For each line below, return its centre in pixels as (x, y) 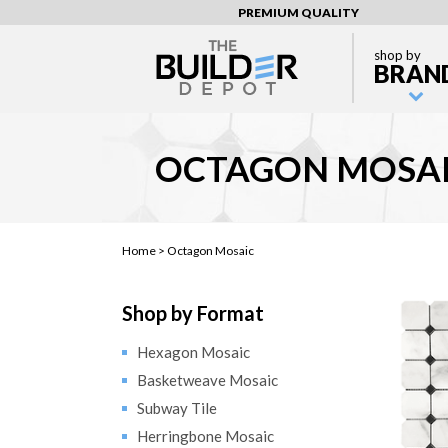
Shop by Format (193, 313)
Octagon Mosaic (210, 250)
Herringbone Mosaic (205, 436)
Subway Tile (177, 408)
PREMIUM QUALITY (299, 12)
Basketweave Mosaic (207, 380)
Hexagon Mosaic (193, 352)
